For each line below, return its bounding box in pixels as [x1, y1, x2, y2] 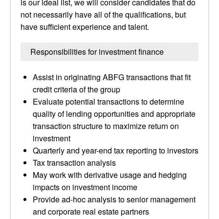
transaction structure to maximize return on [33, 120, 179, 131]
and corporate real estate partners [33, 206, 149, 217]
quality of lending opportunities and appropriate [33, 108, 196, 119]
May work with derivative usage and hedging [33, 169, 187, 180]
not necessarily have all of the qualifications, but [21, 9, 186, 20]
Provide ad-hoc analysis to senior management [33, 194, 196, 205]
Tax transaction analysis [33, 157, 116, 168]
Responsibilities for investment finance [30, 46, 164, 57]
